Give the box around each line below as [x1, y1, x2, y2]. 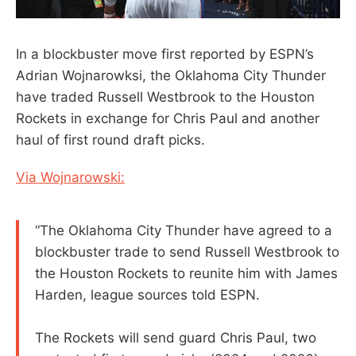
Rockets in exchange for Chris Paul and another [16, 110, 319, 126]
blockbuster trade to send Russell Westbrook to [35, 243, 339, 260]
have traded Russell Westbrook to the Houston [16, 88, 315, 105]
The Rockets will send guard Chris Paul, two [35, 329, 316, 346]
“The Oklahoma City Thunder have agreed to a [35, 222, 332, 238]
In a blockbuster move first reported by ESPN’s [16, 45, 314, 62]
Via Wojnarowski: [16, 168, 125, 185]
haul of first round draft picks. [16, 131, 205, 148]
